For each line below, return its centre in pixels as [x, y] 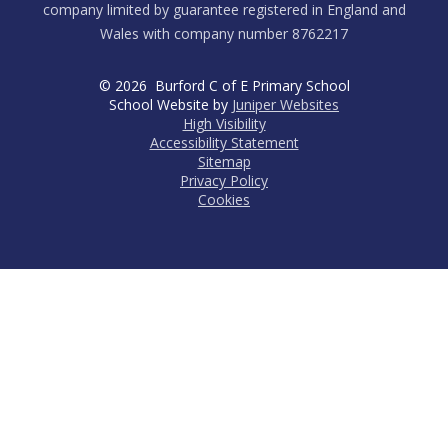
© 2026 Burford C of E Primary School [224, 86]
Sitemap [224, 162]
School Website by [170, 105]
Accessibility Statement [224, 143]
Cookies [224, 200]
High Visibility [224, 124]
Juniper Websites [285, 105]
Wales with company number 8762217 [224, 34]
